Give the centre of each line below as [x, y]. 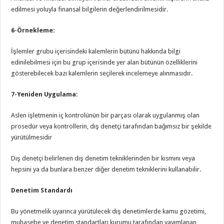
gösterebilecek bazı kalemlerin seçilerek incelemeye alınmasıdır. [102, 73]
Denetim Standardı [42, 190]
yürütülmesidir [32, 137]
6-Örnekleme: [33, 30]
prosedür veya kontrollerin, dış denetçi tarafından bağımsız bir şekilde [111, 126]
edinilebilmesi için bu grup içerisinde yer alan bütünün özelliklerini [104, 62]
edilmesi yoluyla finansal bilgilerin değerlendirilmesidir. [90, 9]
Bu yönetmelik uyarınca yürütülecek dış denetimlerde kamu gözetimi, [109, 211]
